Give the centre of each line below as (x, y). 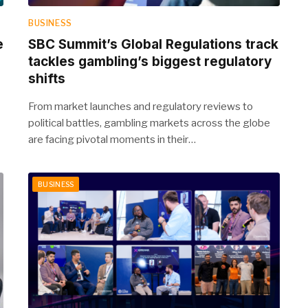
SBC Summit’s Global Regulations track (153, 44)
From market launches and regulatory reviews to (141, 106)
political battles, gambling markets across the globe (149, 123)
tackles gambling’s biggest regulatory (150, 61)
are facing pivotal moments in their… (112, 139)
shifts (47, 78)
